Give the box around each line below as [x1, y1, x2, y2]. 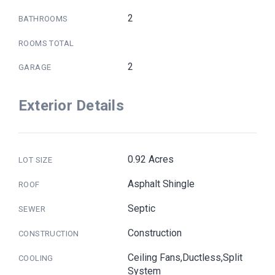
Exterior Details [18, 96, 124, 114]
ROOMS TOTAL [18, 38, 74, 48]
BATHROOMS [18, 14, 68, 23]
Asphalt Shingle [128, 177, 195, 190]
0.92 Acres [128, 153, 174, 165]
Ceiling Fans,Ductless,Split [128, 251, 243, 263]
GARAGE [18, 62, 52, 72]
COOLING [18, 253, 53, 263]
